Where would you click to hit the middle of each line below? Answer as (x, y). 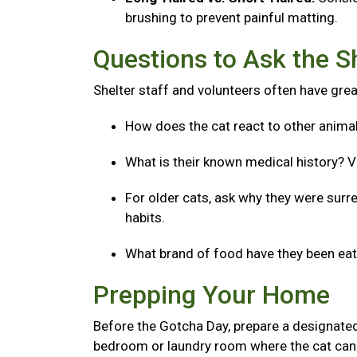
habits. (147, 218)
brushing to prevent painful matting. (233, 18)
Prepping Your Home (215, 295)
